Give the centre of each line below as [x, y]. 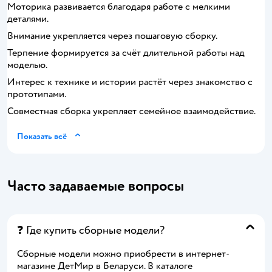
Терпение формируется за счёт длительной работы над [126, 53]
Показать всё [42, 136]
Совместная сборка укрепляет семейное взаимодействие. [131, 111]
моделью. [27, 65]
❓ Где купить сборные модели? [91, 230]
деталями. [28, 19]
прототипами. [37, 94]
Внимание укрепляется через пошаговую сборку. [112, 36]
